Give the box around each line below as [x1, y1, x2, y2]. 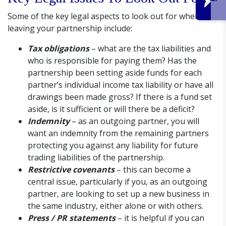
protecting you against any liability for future [28, 140, 198, 151]
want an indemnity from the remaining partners [28, 128, 209, 139]
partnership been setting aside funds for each [28, 67, 202, 79]
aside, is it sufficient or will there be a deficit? [28, 103, 195, 115]
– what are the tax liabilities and [89, 43, 211, 54]
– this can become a [115, 164, 191, 176]
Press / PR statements [28, 212, 118, 224]
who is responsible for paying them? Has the [28, 55, 197, 67]
